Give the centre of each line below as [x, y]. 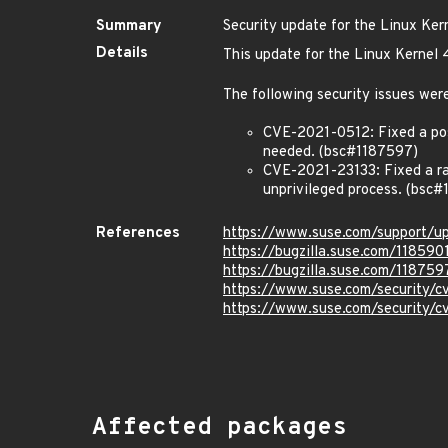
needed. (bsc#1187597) [340, 152]
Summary [129, 26]
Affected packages [219, 428]
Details [122, 53]
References [138, 233]
